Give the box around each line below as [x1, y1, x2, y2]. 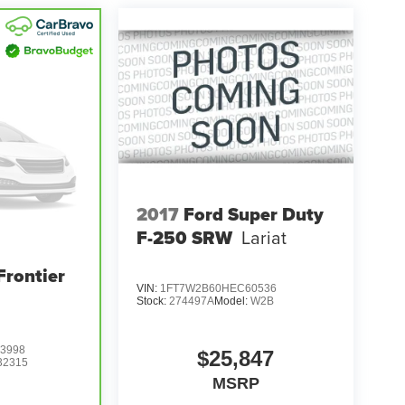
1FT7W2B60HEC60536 [159, 281, 277, 295]
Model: [213, 294, 250, 307]
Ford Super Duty [183, 201, 324, 228]
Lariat [240, 224, 287, 250]
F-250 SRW [136, 224, 232, 251]
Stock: [136, 294, 169, 307]
